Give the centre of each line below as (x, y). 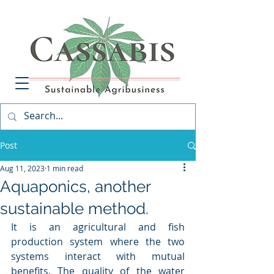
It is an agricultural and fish (98, 227)
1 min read (65, 168)
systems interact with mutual (98, 256)
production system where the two (98, 242)
